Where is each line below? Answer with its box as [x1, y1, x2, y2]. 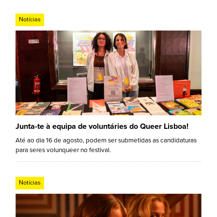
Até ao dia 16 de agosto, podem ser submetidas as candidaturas [15, 136, 197, 144]
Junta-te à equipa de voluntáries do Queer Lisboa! [15, 121, 188, 131]
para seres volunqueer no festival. [15, 146, 111, 154]
